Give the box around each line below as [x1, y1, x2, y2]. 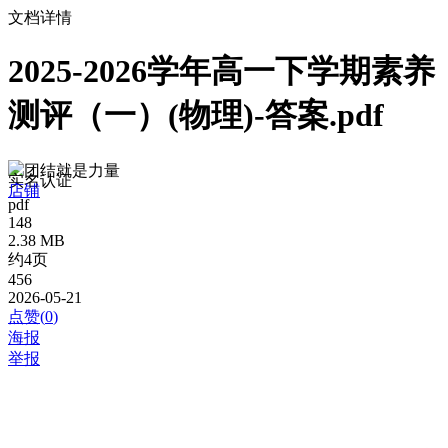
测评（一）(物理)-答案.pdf [8, 97, 384, 134]
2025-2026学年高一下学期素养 [8, 53, 435, 90]
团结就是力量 [24, 161, 120, 179]
